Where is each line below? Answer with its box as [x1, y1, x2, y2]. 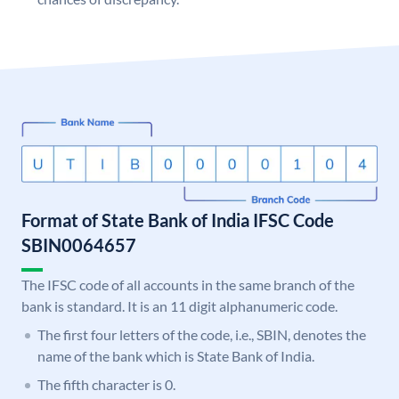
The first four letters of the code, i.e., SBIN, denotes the [37, 326, 366, 344]
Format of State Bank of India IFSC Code [21, 209, 334, 232]
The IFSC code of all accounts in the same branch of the [21, 276, 354, 294]
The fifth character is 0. [37, 376, 175, 394]
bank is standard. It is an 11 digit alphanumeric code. [21, 297, 338, 315]
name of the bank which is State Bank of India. [37, 347, 314, 365]
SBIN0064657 [21, 234, 136, 256]
